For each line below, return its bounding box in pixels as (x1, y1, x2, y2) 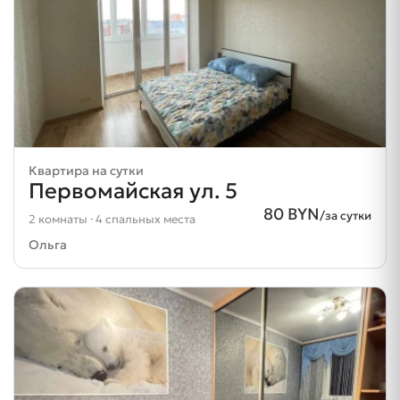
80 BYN (263, 204, 320, 225)
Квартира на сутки (29, 162, 144, 179)
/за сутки (320, 208, 371, 224)
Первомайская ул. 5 (29, 178, 237, 205)
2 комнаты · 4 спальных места (29, 212, 196, 228)
